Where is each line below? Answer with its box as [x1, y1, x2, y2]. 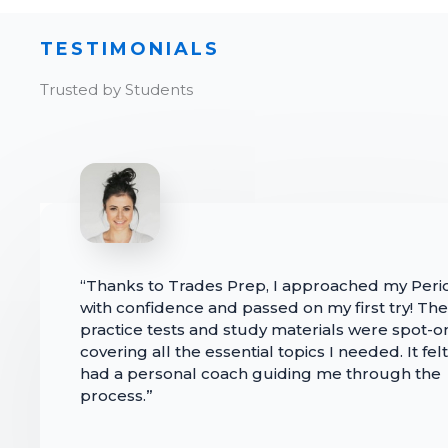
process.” [80, 385, 153, 405]
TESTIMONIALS [40, 37, 220, 60]
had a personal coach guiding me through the [80, 363, 441, 383]
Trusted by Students [40, 79, 193, 99]
